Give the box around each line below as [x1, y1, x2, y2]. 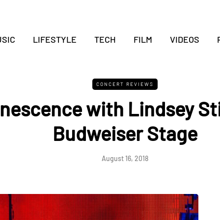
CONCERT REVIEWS [96, 81, 154, 87]
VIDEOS [169, 34, 199, 45]
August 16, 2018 [101, 154, 148, 163]
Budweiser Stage [52, 121, 197, 145]
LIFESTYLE [32, 34, 77, 45]
